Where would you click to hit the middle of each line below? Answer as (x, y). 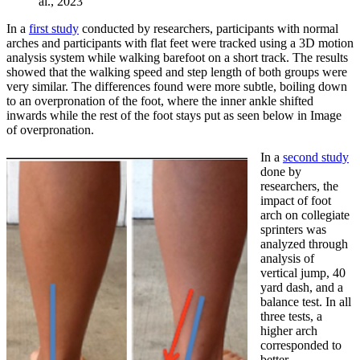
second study (316, 157)
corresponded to (301, 345)
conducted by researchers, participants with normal (209, 28)
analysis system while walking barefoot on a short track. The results (177, 57)
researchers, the (299, 186)
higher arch (289, 330)
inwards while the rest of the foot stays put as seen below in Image (174, 115)
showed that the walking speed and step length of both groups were (177, 72)
